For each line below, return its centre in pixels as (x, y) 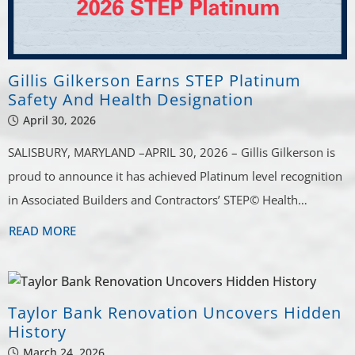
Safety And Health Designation (131, 99)
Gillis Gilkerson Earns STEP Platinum (155, 80)
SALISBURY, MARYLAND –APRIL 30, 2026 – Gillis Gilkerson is (172, 152)
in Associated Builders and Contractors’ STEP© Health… (158, 199)
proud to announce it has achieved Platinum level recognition (176, 176)
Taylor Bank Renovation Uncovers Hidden (175, 312)
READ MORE (43, 230)
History (38, 331)
